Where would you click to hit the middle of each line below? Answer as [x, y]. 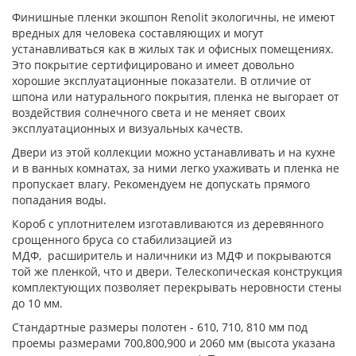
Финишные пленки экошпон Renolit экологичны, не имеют [174, 17]
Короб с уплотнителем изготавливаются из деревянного [168, 224]
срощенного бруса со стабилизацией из [122, 240]
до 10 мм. [37, 304]
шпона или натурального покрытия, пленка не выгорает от [176, 97]
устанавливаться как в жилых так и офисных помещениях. [173, 49]
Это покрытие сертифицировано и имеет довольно [153, 65]
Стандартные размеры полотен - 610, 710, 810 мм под [160, 327]
